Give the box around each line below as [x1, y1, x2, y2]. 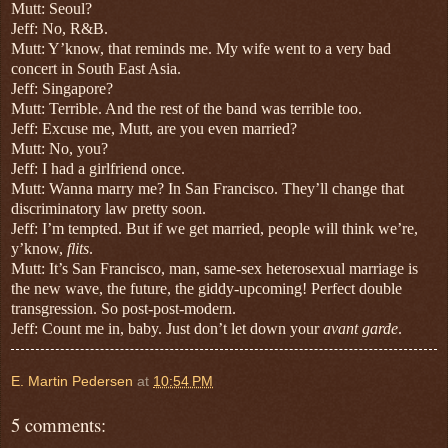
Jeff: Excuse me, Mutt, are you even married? [11, 120, 297, 138]
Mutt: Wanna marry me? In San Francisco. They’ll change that [11, 180, 404, 198]
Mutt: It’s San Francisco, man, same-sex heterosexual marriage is [11, 260, 418, 278]
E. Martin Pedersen [11, 373, 133, 390]
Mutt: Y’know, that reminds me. [11, 40, 216, 58]
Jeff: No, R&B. [11, 20, 108, 38]
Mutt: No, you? [11, 140, 108, 158]
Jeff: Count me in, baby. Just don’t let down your [11, 320, 323, 338]
